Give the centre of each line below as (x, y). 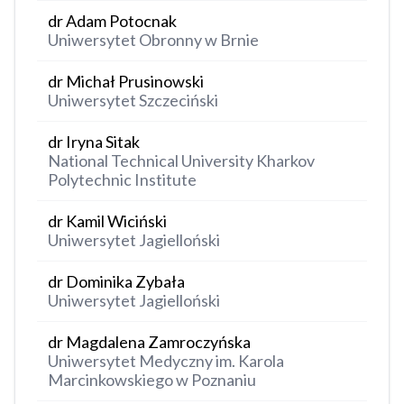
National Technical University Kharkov (181, 161)
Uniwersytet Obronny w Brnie (153, 40)
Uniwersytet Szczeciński (133, 101)
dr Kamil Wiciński (107, 221)
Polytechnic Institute (122, 180)
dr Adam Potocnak (112, 21)
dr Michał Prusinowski (126, 82)
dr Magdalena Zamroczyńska (149, 342)
